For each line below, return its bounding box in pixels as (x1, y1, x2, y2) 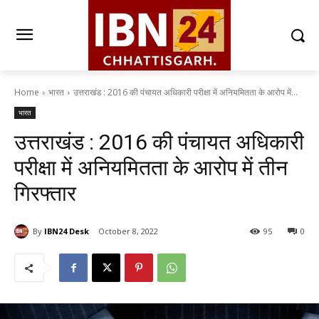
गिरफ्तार (14, 181, 76, 206)
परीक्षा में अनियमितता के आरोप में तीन (14, 155, 288, 181)
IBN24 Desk (44, 225, 89, 236)
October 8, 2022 (98, 226, 158, 237)
